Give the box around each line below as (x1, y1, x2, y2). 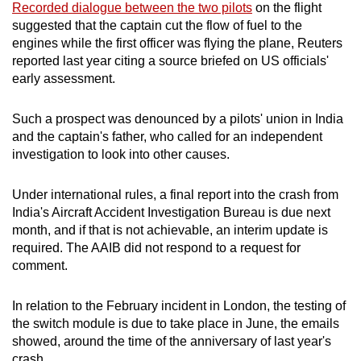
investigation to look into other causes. (12, 147, 230, 162)
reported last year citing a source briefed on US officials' (12, 54, 329, 68)
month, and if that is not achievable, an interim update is (12, 223, 328, 238)
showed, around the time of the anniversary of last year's (12, 334, 331, 349)
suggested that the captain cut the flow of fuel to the (12, 19, 302, 33)
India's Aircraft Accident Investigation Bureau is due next (12, 205, 330, 220)
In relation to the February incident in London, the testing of (12, 299, 346, 313)
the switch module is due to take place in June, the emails (12, 317, 339, 331)
